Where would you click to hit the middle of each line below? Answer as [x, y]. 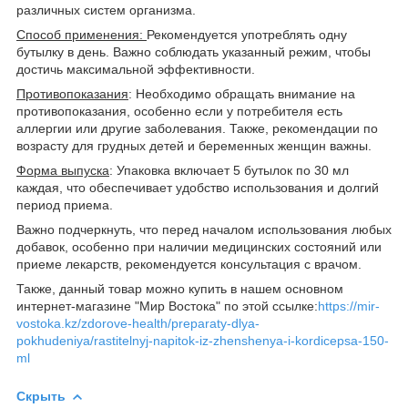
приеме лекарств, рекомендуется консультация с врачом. [189, 264]
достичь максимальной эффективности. [136, 69]
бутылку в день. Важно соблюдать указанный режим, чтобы [194, 51]
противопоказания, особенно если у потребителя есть [179, 111]
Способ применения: [82, 34]
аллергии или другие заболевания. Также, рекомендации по [197, 128]
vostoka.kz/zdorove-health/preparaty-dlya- [138, 323]
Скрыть [41, 396]
